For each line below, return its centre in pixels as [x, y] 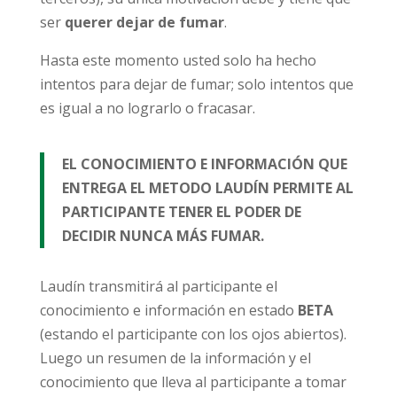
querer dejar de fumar [144, 22]
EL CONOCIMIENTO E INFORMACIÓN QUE [204, 164]
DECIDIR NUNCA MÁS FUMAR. [163, 236]
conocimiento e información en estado [168, 310]
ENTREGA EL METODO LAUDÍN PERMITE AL [207, 188]
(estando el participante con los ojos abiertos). [193, 334]
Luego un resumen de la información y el [175, 358]
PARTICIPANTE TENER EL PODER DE [181, 212]
